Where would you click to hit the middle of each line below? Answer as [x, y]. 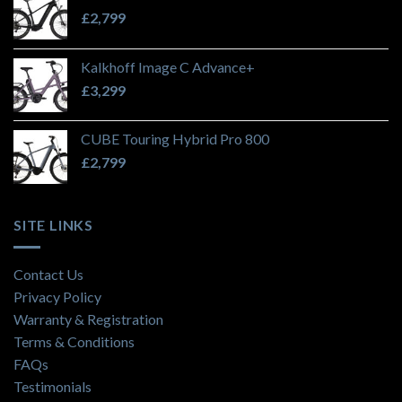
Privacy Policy [57, 296]
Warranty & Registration [88, 319]
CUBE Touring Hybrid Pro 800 [175, 139]
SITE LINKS [53, 225]
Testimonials [52, 386]
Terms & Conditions [74, 341]
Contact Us [48, 274]
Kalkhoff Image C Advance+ [168, 67]
